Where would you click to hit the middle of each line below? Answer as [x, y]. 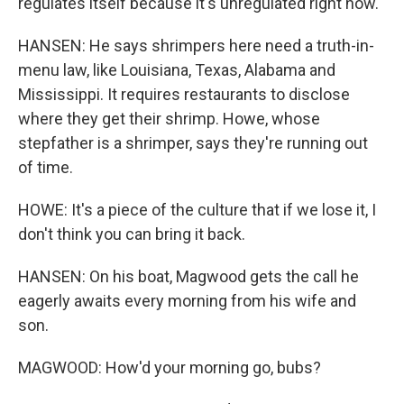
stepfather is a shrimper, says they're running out [193, 143]
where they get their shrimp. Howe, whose [169, 119]
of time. [46, 167]
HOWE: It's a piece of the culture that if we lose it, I [197, 210]
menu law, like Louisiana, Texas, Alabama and [177, 70]
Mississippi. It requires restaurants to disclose [184, 94]
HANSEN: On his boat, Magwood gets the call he [188, 276]
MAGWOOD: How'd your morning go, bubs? [170, 367]
